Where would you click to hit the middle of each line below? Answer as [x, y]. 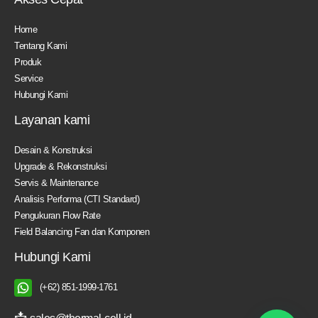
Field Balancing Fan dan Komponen [82, 231]
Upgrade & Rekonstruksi [60, 166]
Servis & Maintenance [56, 182]
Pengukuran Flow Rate [57, 215]
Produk [28, 62]
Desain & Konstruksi [53, 150]
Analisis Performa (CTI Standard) [77, 199]
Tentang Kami [40, 45]
